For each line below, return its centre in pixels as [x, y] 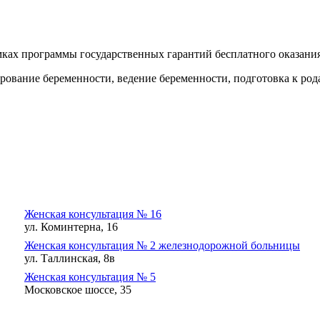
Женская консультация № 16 [93, 214]
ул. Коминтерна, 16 [71, 226]
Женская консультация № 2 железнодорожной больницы [162, 245]
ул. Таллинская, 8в [70, 258]
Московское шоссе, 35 [78, 289]
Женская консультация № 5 [90, 276]
